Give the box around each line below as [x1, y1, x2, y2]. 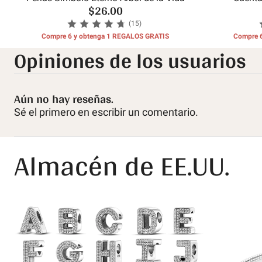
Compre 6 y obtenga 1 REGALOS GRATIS [42, 32, 169, 40]
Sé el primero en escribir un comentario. [14, 105, 198, 118]
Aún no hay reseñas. [14, 88, 113, 109]
